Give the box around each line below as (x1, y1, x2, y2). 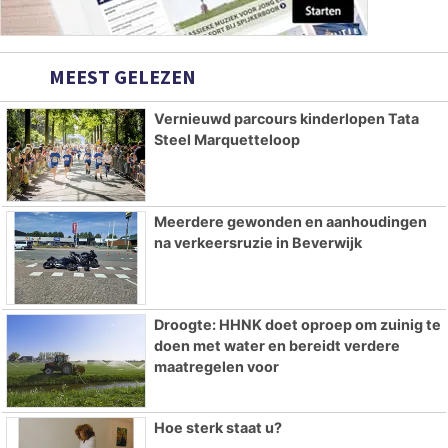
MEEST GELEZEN (45, 64, 196, 90)
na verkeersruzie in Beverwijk (153, 233, 362, 251)
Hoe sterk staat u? (153, 418, 282, 436)
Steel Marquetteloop (153, 131, 300, 149)
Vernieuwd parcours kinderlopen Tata (153, 110, 419, 128)
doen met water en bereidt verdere (153, 336, 400, 354)
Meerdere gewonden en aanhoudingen (153, 212, 427, 230)
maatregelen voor (153, 357, 279, 375)
